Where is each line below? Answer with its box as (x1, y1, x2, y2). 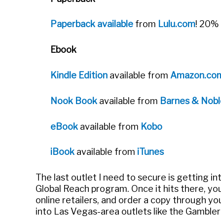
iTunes (137, 147, 164, 157)
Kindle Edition (50, 70, 108, 80)
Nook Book (50, 95, 97, 106)
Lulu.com (158, 19, 195, 30)
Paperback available (50, 19, 133, 30)
